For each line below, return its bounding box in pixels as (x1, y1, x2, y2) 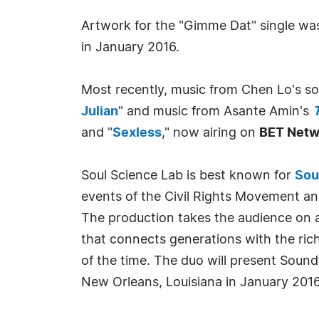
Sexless (113, 127, 162, 140)
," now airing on (162, 127, 259, 140)
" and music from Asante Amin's (118, 105, 313, 118)
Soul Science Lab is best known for (81, 169, 295, 182)
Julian (81, 105, 118, 118)
